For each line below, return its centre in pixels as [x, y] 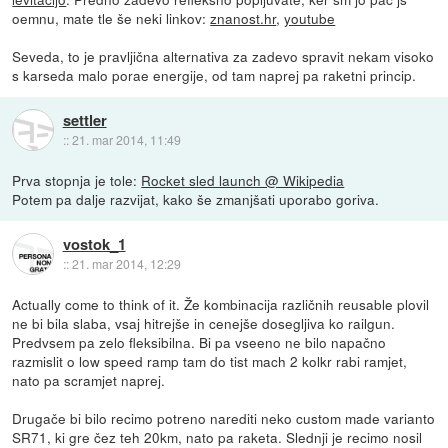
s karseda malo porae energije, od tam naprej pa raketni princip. [214, 74]
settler [84, 119]
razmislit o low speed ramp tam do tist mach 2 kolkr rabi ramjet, [210, 360]
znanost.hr [243, 17]
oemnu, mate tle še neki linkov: [111, 17]
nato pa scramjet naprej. [89, 379]
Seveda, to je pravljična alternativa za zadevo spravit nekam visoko [223, 55]
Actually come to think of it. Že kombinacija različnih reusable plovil [221, 303]
